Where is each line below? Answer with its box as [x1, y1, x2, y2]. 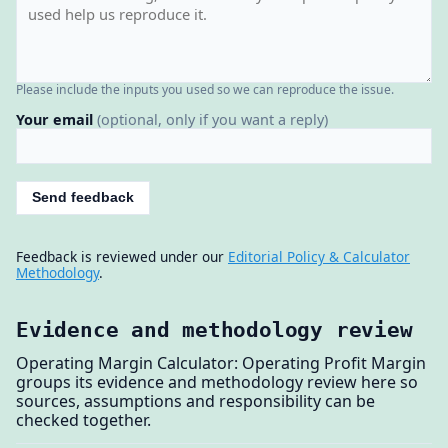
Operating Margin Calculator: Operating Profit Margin [16, 351, 426, 374]
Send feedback [32, 190, 135, 206]
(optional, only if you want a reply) [97, 110, 328, 130]
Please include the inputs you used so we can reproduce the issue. [16, 80, 394, 98]
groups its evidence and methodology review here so [16, 370, 418, 393]
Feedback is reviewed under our [16, 247, 228, 267]
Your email [16, 110, 97, 130]
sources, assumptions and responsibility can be [16, 389, 375, 412]
